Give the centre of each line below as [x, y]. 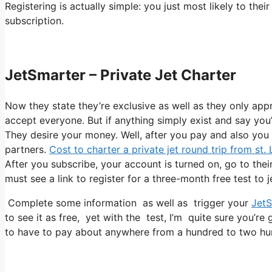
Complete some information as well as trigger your [128, 203]
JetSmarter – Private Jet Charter [121, 75]
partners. [27, 150]
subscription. [34, 21]
